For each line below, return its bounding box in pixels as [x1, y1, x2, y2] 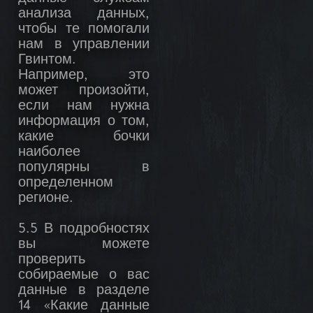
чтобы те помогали [18, 22, 150, 37]
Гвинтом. [18, 53, 76, 68]
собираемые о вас [18, 268, 150, 283]
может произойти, [18, 84, 150, 99]
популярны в [18, 161, 150, 175]
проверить [18, 253, 85, 268]
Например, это [18, 68, 150, 83]
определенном [18, 176, 113, 191]
